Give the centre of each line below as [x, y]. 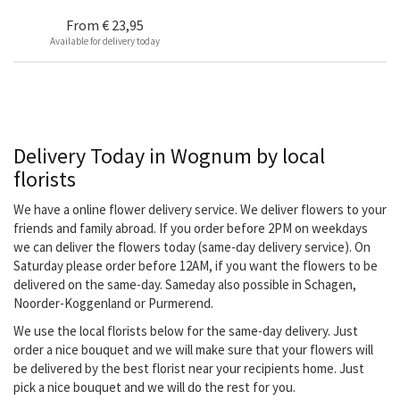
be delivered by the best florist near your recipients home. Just [189, 369]
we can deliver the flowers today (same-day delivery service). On [192, 247]
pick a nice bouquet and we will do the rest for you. [154, 387]
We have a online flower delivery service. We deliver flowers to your [200, 210]
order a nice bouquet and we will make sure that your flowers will [193, 350]
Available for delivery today [104, 42]
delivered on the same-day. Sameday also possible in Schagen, [185, 285]
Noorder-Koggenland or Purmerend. [113, 304]
